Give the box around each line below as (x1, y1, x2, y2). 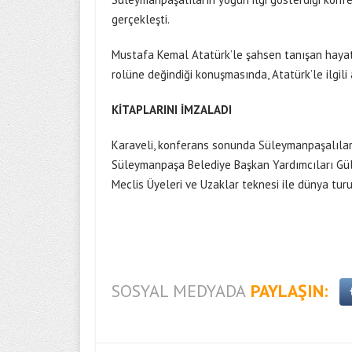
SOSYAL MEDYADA (112, 280, 246, 302)
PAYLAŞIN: (251, 280, 328, 302)
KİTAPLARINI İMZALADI (112, 102, 232, 117)
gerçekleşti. (112, 12, 170, 27)
